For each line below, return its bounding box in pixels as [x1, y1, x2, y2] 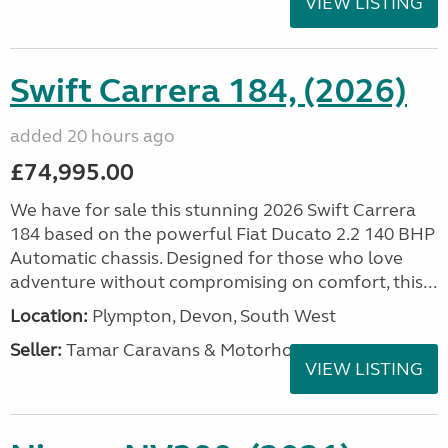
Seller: [10, 339, 62, 361]
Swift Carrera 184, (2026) [10, 70, 407, 112]
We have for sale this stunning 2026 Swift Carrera [10, 199, 416, 221]
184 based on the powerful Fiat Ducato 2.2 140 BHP [10, 223, 435, 245]
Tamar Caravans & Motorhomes [62, 339, 327, 361]
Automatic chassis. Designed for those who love [10, 247, 403, 269]
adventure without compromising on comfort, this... [10, 271, 437, 293]
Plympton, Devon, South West [88, 305, 336, 327]
